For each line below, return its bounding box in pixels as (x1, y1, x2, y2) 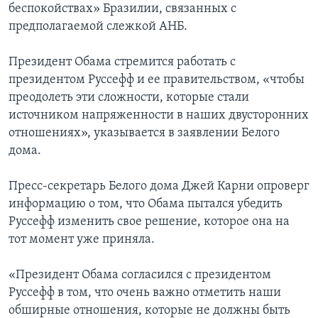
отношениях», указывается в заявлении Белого (9, 126, 280, 141)
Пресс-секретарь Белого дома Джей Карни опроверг (9, 180, 309, 194)
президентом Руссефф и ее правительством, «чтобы (9, 73, 305, 87)
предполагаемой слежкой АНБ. (9, 20, 187, 34)
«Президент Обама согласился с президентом (9, 268, 271, 283)
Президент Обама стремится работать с (9, 55, 236, 70)
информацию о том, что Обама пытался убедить (9, 197, 283, 212)
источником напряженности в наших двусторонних (9, 109, 309, 123)
